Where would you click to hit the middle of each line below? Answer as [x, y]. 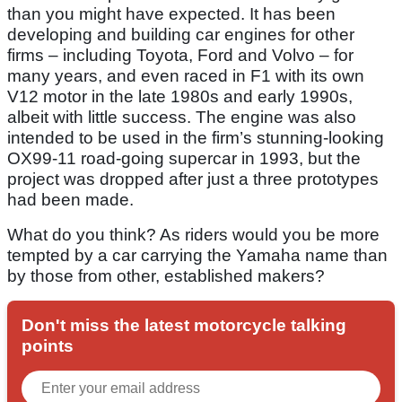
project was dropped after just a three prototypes [193, 179]
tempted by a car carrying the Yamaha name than [197, 256]
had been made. [70, 200]
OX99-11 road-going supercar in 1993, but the [184, 159]
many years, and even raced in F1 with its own [186, 76]
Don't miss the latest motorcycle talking [184, 326]
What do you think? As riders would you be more [193, 235]
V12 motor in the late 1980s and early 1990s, [180, 97]
